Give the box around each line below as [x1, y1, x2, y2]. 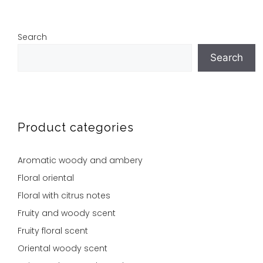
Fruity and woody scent [18, 207, 116, 219]
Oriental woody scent [18, 242, 107, 254]
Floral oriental [18, 171, 74, 184]
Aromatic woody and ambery [18, 154, 143, 166]
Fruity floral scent [18, 224, 88, 237]
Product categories [18, 120, 134, 134]
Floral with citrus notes [18, 189, 110, 201]
